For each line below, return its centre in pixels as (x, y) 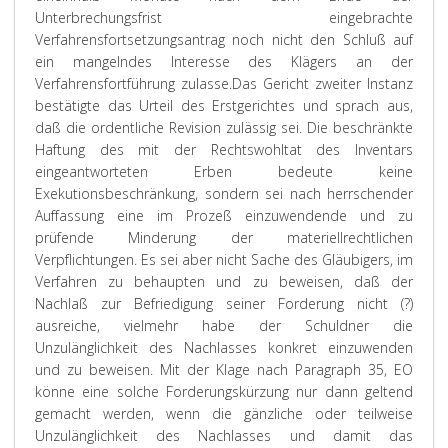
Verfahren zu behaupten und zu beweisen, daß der (224, 281)
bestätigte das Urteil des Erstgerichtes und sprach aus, (224, 105)
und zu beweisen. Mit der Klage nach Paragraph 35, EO (224, 369)
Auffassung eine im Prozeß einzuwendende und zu (224, 215)
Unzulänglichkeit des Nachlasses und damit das (224, 435)
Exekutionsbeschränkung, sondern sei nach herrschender (224, 193)
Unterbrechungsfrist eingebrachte (224, 17)
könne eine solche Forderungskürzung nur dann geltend (224, 391)
